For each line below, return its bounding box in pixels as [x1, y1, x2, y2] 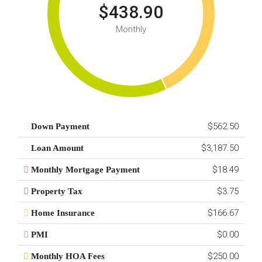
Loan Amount [31, 143, 84, 153]
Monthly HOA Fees [31, 251, 105, 261]
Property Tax [31, 187, 82, 196]
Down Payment [31, 122, 89, 131]
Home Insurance [31, 208, 95, 218]
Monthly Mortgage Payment [31, 165, 140, 174]
